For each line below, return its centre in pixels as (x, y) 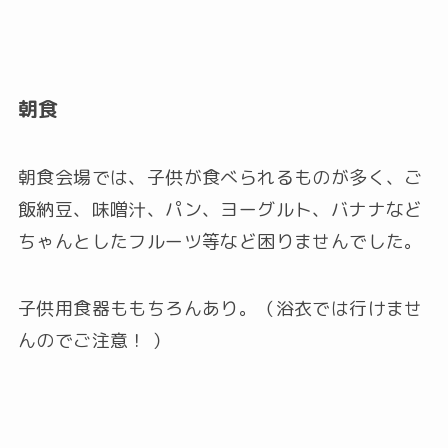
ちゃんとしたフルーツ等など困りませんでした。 (220, 241)
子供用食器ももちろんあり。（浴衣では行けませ (220, 309)
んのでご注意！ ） (94, 341)
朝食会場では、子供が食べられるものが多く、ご (220, 177)
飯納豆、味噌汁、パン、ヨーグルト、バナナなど (220, 209)
